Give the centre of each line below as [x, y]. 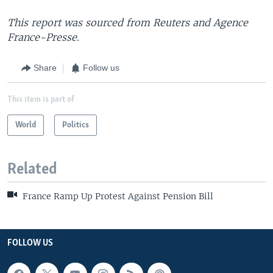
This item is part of [41, 99]
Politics [76, 125]
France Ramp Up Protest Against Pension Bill [117, 196]
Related [32, 169]
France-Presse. [43, 37]
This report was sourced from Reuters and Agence [128, 22]
